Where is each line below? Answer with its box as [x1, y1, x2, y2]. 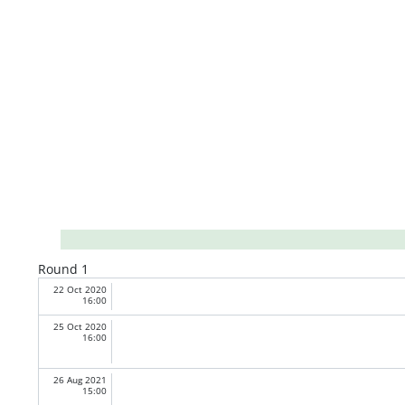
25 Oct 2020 [53, 319, 107, 333]
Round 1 [38, 259, 89, 278]
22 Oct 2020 [53, 282, 107, 296]
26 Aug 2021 [53, 373, 107, 387]
